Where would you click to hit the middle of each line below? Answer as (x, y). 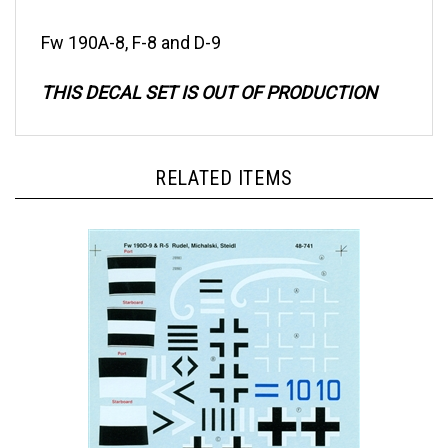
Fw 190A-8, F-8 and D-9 (131, 23)
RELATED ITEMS (224, 159)
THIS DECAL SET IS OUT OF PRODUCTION (209, 73)
